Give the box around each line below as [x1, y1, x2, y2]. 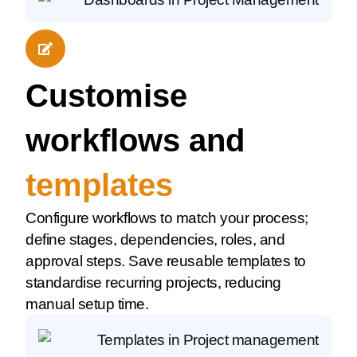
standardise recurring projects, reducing [25, 274, 281, 292]
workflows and [25, 123, 245, 159]
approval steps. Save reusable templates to [25, 253, 306, 270]
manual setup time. [25, 296, 149, 313]
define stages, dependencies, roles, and [25, 231, 285, 249]
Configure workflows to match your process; [25, 210, 308, 227]
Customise [25, 78, 187, 114]
